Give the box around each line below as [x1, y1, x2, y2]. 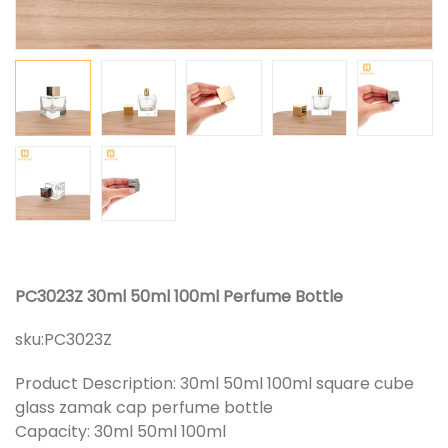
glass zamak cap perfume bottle [15, 396, 277, 420]
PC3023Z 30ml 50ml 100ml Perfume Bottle [15, 285, 343, 309]
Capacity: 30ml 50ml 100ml [15, 420, 226, 444]
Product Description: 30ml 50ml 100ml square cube [15, 372, 414, 396]
